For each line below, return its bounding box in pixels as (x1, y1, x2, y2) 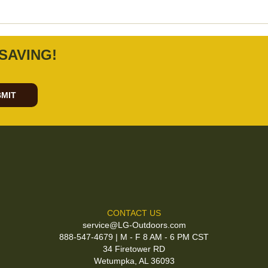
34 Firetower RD (103, 244, 165, 254)
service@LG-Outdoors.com (82, 220, 186, 230)
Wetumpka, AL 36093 (93, 256, 175, 266)
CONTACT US (107, 208, 161, 218)
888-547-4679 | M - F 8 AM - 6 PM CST (59, 232, 209, 242)
